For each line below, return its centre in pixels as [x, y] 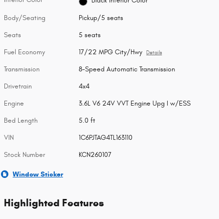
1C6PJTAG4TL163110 [106, 137]
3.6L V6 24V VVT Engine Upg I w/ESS [135, 103]
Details [154, 53]
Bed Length [21, 120]
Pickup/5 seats [101, 18]
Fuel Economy [24, 52]
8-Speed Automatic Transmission [127, 69]
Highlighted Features [54, 203]
